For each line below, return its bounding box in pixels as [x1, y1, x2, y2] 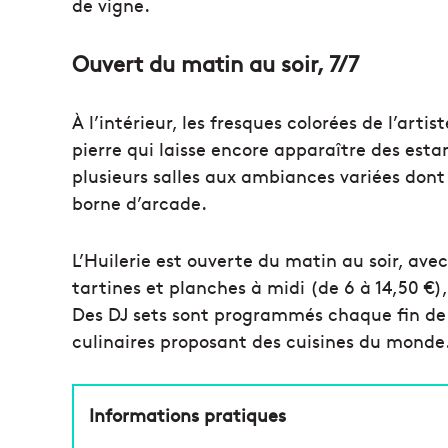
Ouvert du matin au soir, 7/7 [72, 47, 359, 78]
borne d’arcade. [72, 189, 207, 215]
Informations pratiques [89, 401, 286, 427]
